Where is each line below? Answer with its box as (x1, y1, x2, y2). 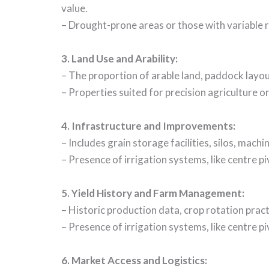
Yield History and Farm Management (71, 187, 242, 200)
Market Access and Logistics (71, 254, 205, 267)
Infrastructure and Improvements (71, 119, 233, 133)
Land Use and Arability (71, 52, 175, 65)
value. (61, 2, 88, 15)
